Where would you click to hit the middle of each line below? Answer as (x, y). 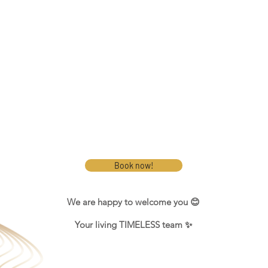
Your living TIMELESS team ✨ (133, 225)
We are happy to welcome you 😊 (133, 202)
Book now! (134, 165)
